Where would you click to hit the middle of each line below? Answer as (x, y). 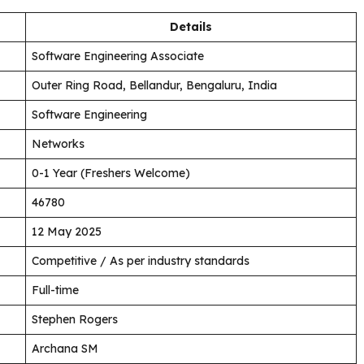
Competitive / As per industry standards (141, 260)
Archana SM (65, 348)
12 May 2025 (67, 231)
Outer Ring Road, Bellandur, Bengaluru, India (154, 85)
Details (191, 26)
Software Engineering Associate (118, 56)
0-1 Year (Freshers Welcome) (111, 173)
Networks (58, 143)
